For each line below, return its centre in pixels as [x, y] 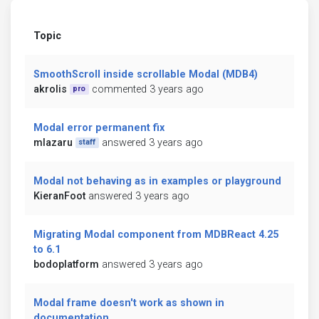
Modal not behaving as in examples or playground [157, 181]
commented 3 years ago [147, 89]
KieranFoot [59, 196]
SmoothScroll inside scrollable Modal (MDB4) [146, 74]
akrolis [50, 89]
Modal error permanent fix [99, 127]
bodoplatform [66, 264]
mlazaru [53, 142]
